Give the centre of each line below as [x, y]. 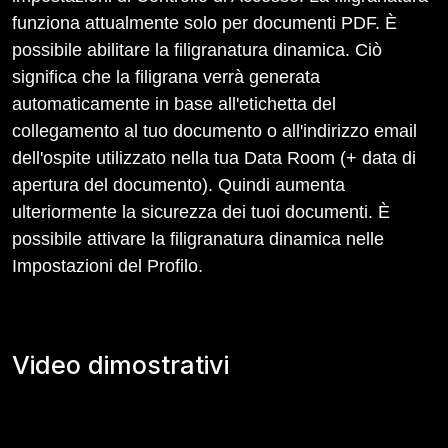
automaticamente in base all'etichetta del [174, 104]
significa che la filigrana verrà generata [166, 77]
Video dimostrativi [120, 365]
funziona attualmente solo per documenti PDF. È [204, 23]
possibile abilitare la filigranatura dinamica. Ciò [197, 50]
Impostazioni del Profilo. [107, 266]
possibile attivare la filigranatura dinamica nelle [198, 239]
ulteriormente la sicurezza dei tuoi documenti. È [201, 212]
